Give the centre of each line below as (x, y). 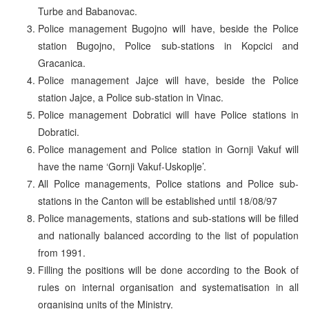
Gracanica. (62, 62)
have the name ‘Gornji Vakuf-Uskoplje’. (122, 166)
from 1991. (62, 252)
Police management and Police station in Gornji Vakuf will (168, 149)
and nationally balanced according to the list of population (168, 235)
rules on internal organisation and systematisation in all (168, 287)
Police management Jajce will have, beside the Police (168, 80)
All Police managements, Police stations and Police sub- (168, 183)
